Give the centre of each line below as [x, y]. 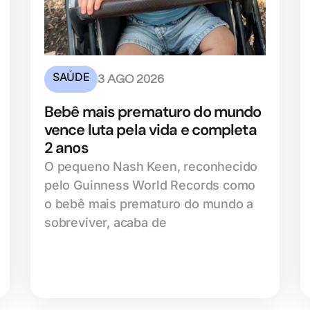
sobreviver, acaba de [106, 222]
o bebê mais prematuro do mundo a [149, 203]
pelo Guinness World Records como [150, 185]
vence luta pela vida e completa [151, 129]
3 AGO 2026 [131, 79]
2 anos [66, 147]
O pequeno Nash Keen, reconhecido [151, 166]
